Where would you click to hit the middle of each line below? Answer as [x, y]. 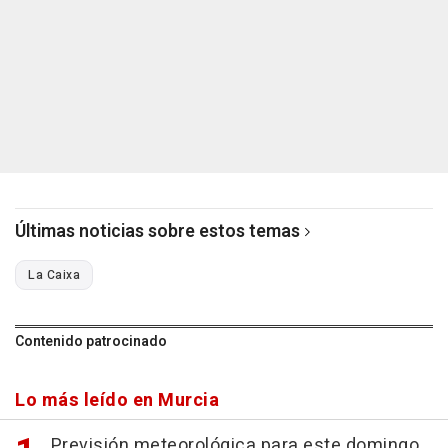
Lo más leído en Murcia [117, 400]
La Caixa [54, 275]
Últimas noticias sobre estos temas [157, 231]
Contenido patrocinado [91, 341]
